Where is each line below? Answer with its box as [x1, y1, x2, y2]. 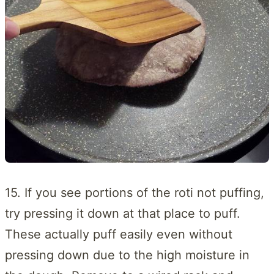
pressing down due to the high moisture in [5, 247, 250, 262]
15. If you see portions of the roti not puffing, [5, 185, 264, 200]
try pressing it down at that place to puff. [5, 206, 240, 221]
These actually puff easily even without [5, 226, 232, 242]
